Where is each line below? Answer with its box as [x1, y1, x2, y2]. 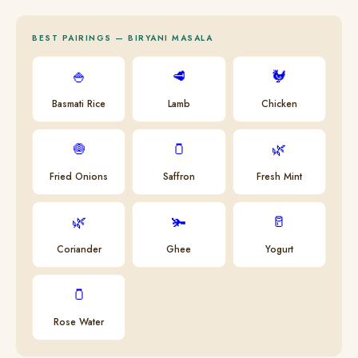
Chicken [261, 97, 297, 111]
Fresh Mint [256, 169, 302, 184]
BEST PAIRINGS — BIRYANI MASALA [32, 32, 213, 44]
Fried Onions [50, 169, 109, 184]
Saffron [162, 169, 195, 184]
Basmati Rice [52, 97, 106, 111]
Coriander [56, 242, 101, 257]
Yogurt [265, 242, 293, 257]
